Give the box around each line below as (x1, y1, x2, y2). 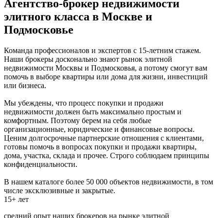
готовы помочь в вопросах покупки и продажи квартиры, (4, 142, 197, 151)
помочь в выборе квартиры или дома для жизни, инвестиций (4, 72, 208, 81)
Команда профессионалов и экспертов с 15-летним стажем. (4, 46, 201, 54)
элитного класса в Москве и (4, 10, 152, 23)
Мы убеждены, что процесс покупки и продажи (4, 98, 163, 107)
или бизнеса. (4, 81, 46, 90)
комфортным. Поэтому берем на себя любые (4, 116, 151, 125)
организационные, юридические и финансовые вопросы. (4, 125, 195, 133)
